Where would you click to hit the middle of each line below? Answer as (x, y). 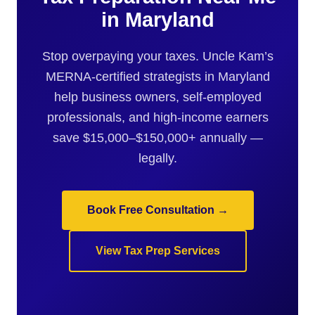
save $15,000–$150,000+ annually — (157, 137)
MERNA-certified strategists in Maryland (157, 76)
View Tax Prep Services (157, 251)
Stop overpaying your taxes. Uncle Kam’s (157, 56)
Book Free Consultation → (157, 210)
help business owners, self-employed (157, 97)
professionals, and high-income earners (157, 117)
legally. (157, 158)
